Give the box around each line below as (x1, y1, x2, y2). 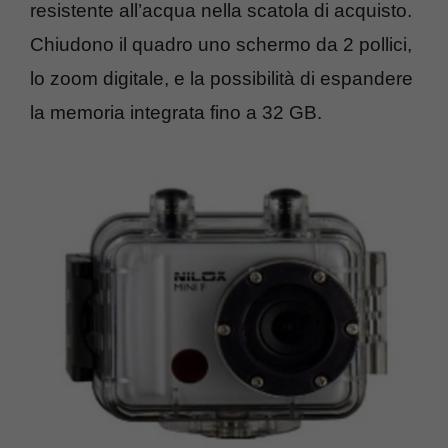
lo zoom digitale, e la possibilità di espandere (30, 67, 413, 89)
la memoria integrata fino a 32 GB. (30, 101, 322, 123)
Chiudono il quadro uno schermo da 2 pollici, (30, 33, 412, 55)
